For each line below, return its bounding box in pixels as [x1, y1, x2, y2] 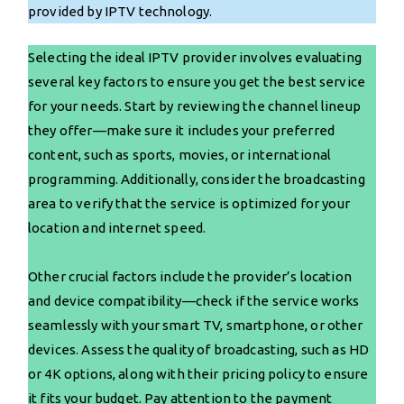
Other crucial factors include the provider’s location [28, 268, 352, 284]
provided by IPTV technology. [28, 3, 213, 19]
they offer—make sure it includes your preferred [28, 122, 335, 138]
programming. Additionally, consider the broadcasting [28, 170, 365, 187]
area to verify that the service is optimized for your [28, 195, 350, 211]
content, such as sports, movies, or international [28, 146, 332, 162]
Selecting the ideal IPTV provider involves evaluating [28, 49, 362, 65]
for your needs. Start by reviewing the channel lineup [28, 97, 361, 114]
